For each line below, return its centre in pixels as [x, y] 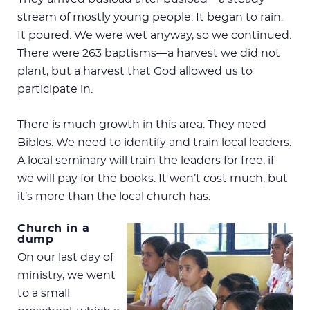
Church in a [54, 228]
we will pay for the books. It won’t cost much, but [153, 178]
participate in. [55, 89]
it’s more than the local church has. [114, 196]
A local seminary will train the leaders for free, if [146, 160]
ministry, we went [66, 275]
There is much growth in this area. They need [142, 124]
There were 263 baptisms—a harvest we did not [149, 53]
